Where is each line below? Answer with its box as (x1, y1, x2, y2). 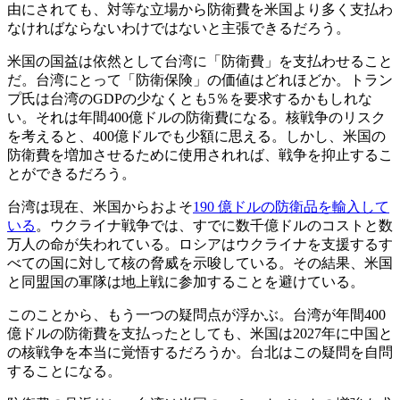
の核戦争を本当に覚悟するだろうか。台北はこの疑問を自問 (7, 344, 393, 360)
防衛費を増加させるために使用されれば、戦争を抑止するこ (7, 146, 393, 162)
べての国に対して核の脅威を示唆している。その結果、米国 (7, 254, 393, 271)
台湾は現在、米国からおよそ (7, 198, 193, 214)
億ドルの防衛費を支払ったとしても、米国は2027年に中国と (7, 325, 393, 341)
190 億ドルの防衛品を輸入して (193, 198, 389, 214)
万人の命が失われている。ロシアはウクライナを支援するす (7, 236, 393, 252)
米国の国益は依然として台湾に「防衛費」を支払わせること (7, 53, 393, 69)
